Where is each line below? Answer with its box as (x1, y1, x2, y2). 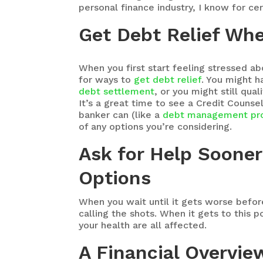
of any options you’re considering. (79, 120, 232, 132)
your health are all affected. (79, 219, 207, 231)
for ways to (79, 73, 134, 85)
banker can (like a (79, 109, 163, 120)
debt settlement (79, 85, 155, 97)
